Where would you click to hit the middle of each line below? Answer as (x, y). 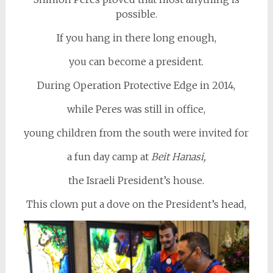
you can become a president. (136, 61)
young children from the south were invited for (136, 133)
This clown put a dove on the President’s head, (136, 204)
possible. (136, 14)
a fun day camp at (109, 156)
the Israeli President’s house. (136, 180)
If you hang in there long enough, (136, 37)
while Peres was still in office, (136, 109)
